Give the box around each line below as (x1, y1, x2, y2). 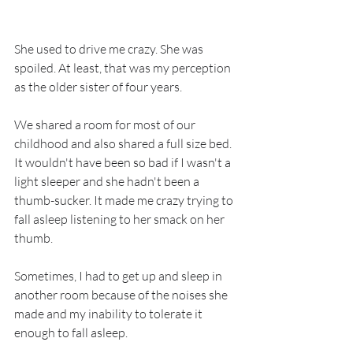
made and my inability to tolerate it (14, 306, 205, 322)
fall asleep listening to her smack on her (14, 211, 227, 228)
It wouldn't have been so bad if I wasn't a (14, 154, 233, 171)
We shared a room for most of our (14, 117, 198, 133)
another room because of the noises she (14, 287, 230, 303)
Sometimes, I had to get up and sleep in (14, 268, 225, 284)
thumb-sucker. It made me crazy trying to (14, 192, 236, 209)
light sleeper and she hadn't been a (14, 173, 202, 190)
